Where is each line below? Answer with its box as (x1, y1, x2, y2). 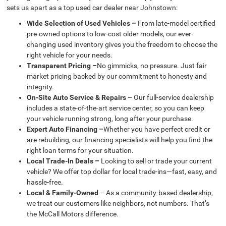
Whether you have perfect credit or (103, 125, 211, 134)
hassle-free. (27, 178, 64, 187)
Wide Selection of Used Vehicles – (27, 19, 138, 28)
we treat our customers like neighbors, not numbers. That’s (27, 199, 210, 208)
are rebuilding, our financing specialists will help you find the (27, 136, 213, 144)
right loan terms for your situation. (27, 146, 134, 155)
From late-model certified (138, 19, 216, 28)
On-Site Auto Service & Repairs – (27, 93, 134, 102)
